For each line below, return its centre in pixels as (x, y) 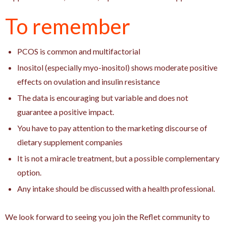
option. (29, 172)
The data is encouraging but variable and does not (103, 97)
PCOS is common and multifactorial (79, 51)
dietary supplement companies (70, 142)
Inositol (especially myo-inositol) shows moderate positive (117, 67)
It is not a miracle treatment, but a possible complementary (118, 158)
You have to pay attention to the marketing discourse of (112, 128)
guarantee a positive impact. (66, 111)
